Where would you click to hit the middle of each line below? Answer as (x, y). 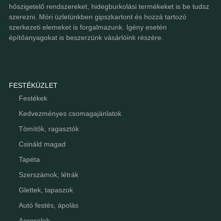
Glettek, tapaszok (46, 190)
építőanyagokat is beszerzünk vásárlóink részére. (86, 37)
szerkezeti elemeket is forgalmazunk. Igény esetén (88, 27)
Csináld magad (42, 144)
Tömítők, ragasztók (49, 129)
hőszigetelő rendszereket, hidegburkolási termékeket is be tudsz (109, 6)
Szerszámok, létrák (48, 175)
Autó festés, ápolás (48, 205)
